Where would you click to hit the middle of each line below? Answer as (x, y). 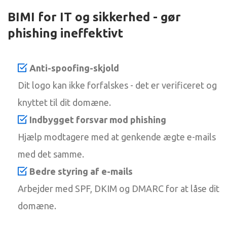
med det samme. (51, 154)
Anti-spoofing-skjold (74, 68)
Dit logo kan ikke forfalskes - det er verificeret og (117, 85)
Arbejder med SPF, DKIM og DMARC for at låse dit (119, 188)
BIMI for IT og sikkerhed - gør (94, 17)
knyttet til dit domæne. (64, 102)
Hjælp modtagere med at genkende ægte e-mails (117, 137)
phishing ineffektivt (65, 33)
